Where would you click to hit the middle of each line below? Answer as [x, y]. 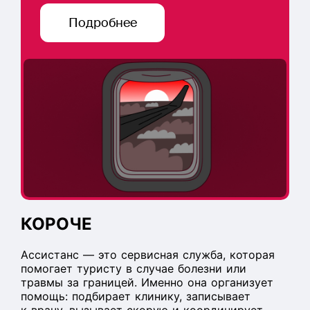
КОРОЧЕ [56, 224]
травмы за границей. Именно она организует [147, 282]
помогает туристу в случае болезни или [134, 268]
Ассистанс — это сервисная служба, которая [148, 255]
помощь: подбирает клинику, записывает [136, 296]
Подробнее [102, 23]
